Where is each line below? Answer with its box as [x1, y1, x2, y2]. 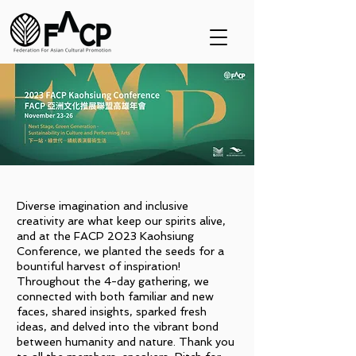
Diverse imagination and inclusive [17, 199, 188, 212]
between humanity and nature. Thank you [17, 335, 234, 348]
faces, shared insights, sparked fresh [17, 305, 207, 318]
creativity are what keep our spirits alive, [17, 215, 226, 227]
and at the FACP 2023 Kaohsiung [17, 230, 194, 242]
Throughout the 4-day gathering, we [17, 275, 209, 288]
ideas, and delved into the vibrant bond [17, 320, 219, 333]
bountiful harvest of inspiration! [17, 260, 181, 273]
